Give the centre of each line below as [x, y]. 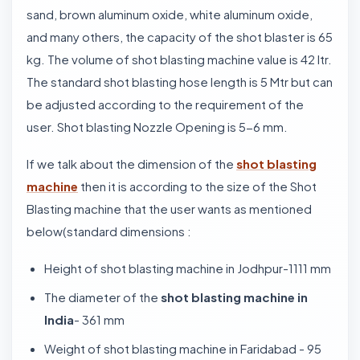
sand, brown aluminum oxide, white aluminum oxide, [170, 14]
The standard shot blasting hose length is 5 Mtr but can [180, 82]
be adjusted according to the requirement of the [165, 104]
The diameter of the [102, 297]
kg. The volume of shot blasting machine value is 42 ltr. [179, 59]
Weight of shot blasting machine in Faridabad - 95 [183, 348]
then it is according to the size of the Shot [197, 186]
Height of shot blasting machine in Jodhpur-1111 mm [188, 268]
